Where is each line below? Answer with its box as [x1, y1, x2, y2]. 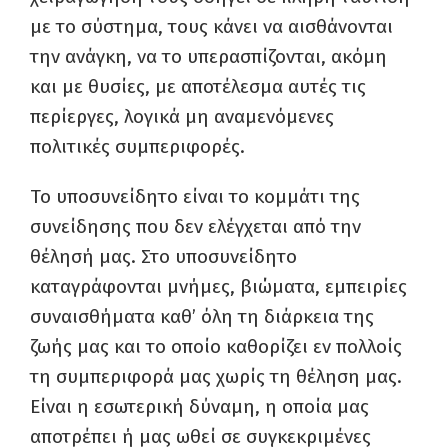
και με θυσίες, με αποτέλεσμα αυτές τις [30, 75, 366, 98]
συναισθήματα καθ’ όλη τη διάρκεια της [30, 305, 374, 328]
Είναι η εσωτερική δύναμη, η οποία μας [30, 395, 369, 418]
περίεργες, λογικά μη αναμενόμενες [30, 105, 334, 128]
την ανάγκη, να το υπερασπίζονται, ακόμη [30, 45, 387, 68]
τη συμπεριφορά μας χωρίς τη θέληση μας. [30, 365, 402, 388]
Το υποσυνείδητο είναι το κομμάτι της [30, 185, 360, 208]
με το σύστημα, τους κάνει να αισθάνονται [30, 15, 393, 38]
